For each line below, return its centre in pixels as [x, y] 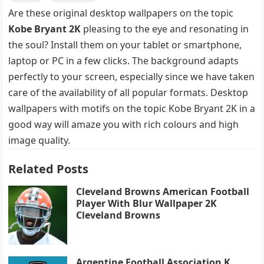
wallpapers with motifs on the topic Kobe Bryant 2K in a [132, 108]
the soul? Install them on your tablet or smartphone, [125, 44]
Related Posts [49, 169]
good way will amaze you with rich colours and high [124, 124]
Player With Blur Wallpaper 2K [147, 203]
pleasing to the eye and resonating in [165, 29]
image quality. [39, 140]
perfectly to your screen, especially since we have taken [132, 76]
